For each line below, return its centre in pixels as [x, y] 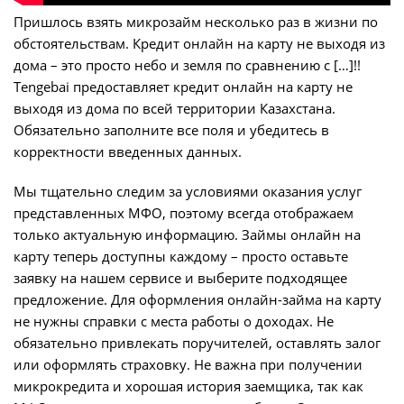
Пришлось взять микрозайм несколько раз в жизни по [196, 22]
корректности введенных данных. [128, 152]
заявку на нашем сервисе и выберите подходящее [180, 278]
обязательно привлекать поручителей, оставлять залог [197, 343]
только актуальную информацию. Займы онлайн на [187, 235]
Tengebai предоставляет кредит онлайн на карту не [183, 87]
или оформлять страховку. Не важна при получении [188, 365]
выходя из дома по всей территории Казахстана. [174, 109]
